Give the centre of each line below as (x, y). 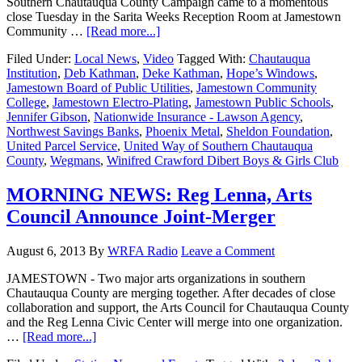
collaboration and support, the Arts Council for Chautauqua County (178, 307)
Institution (32, 73)
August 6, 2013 (46, 250)
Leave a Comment (228, 250)
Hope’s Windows (270, 73)
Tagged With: (213, 58)
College (26, 102)
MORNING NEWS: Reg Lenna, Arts (159, 194)
